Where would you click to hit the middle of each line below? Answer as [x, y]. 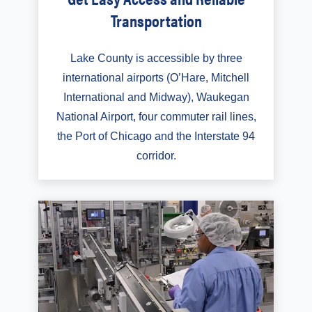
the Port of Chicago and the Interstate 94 [156, 136]
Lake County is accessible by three [156, 58]
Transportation [156, 21]
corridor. [156, 156]
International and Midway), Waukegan [156, 97]
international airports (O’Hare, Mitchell [156, 78]
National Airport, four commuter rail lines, [156, 117]
